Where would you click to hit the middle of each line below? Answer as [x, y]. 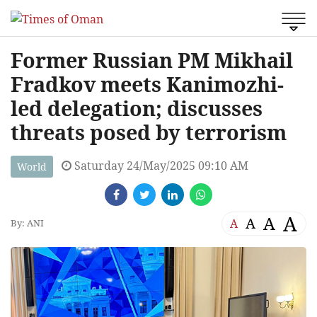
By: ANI [27, 223]
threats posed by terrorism [149, 132]
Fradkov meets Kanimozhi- [147, 83]
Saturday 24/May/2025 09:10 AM [160, 165]
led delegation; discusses [137, 108]
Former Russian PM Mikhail [152, 59]
